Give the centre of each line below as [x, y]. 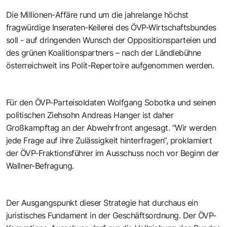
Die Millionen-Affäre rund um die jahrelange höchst [97, 14]
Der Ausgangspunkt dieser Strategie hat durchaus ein [102, 202]
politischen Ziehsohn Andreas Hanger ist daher [90, 115]
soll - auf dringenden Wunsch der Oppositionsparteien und [111, 40]
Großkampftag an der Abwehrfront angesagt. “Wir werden [111, 127]
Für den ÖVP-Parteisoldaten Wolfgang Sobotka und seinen [111, 102]
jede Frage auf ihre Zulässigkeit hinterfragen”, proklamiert [109, 140]
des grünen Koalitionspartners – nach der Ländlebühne [104, 52]
